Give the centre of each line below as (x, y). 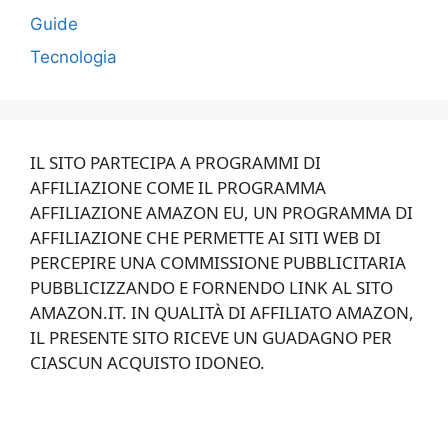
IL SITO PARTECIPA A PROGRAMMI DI (175, 163)
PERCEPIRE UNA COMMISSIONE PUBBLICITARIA (218, 263)
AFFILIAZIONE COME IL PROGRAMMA (178, 188)
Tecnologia (73, 57)
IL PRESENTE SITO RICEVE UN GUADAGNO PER (211, 338)
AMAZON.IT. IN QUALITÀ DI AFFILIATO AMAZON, (222, 313)
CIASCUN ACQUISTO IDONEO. (147, 363)
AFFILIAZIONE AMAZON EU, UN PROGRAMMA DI (221, 213)
